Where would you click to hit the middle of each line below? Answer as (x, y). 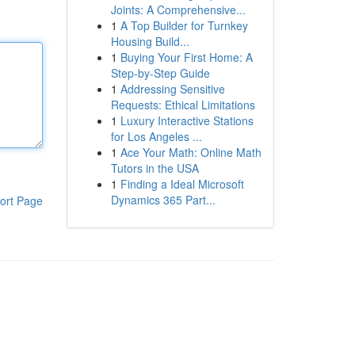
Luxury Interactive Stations (187, 120)
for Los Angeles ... (156, 136)
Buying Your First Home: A (186, 57)
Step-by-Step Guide (160, 73)
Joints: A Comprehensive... (178, 10)
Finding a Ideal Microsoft (182, 184)
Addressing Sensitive (172, 89)
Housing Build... (150, 41)
